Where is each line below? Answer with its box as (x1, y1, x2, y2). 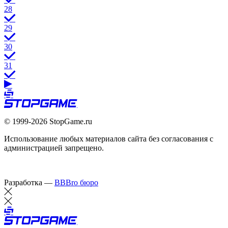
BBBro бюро (54, 178, 98, 187)
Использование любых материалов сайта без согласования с (4, 134, 213, 143)
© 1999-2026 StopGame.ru (4, 117, 92, 126)
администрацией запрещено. (4, 143, 104, 152)
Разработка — (4, 178, 54, 187)
